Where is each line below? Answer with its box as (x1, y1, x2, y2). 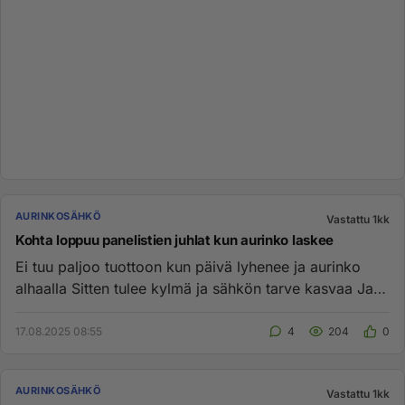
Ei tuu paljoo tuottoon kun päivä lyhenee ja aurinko (15, 258, 361, 276)
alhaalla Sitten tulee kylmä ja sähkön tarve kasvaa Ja (15, 279, 71, 297)
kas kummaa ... (15, 301, 119, 319)
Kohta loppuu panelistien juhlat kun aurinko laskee (15, 231, 334, 249)
